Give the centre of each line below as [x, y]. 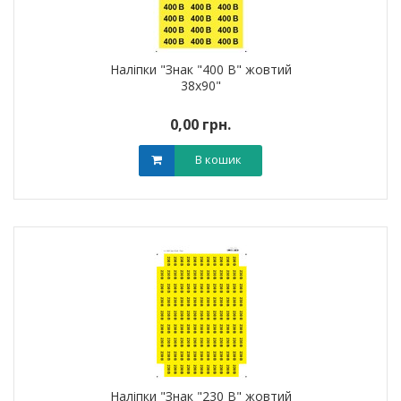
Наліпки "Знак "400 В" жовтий [200, 69]
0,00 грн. [200, 124]
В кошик [218, 159]
